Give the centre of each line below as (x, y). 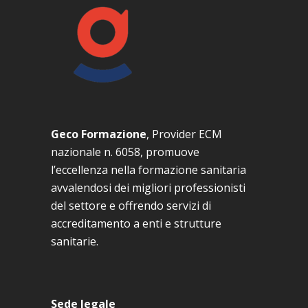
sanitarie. (75, 242)
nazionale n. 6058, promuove (125, 152)
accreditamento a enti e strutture (136, 224)
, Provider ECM (184, 134)
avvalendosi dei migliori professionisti (148, 188)
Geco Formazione (99, 134)
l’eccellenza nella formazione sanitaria (148, 170)
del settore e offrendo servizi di (131, 206)
